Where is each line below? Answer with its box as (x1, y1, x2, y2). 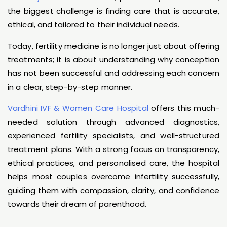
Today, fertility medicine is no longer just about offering (8, 41, 219, 51)
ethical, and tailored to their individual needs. (8, 19, 179, 30)
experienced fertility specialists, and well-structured (8, 130, 219, 141)
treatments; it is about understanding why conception (8, 54, 219, 65)
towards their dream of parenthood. (8, 199, 147, 209)
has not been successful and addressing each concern (8, 68, 219, 79)
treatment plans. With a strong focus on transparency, (8, 144, 219, 155)
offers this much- (148, 103, 219, 113)
